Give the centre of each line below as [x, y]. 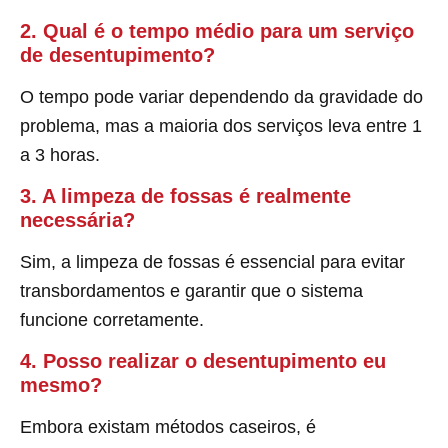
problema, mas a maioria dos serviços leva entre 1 [221, 125]
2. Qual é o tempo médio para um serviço [217, 30]
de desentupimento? [117, 54]
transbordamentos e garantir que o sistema [191, 290]
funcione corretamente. [112, 319]
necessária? [77, 219]
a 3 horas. [60, 154]
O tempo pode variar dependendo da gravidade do [221, 96]
